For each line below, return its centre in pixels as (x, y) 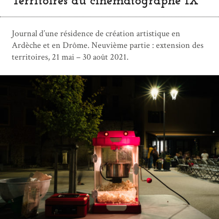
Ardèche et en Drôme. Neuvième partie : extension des (108, 45)
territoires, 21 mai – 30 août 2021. (70, 57)
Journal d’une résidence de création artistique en (96, 33)
